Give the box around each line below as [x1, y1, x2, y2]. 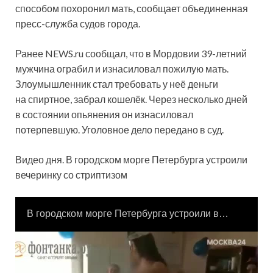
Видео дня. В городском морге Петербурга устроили [15, 153, 247, 165]
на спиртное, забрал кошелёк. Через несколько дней [15, 93, 247, 105]
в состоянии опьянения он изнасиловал [15, 108, 193, 120]
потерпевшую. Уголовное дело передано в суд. [15, 123, 224, 135]
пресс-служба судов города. [15, 17, 140, 29]
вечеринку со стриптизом [15, 168, 127, 180]
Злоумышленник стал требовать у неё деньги [15, 77, 218, 90]
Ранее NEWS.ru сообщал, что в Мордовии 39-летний [15, 47, 247, 59]
